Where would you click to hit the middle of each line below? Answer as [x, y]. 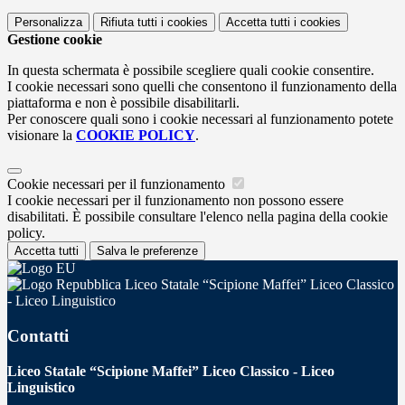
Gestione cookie [55, 40]
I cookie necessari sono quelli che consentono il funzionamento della [202, 87]
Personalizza [48, 23]
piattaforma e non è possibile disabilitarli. [123, 103]
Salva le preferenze [147, 251]
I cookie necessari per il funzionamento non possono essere [175, 201]
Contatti [38, 335]
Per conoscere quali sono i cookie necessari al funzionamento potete [200, 119]
